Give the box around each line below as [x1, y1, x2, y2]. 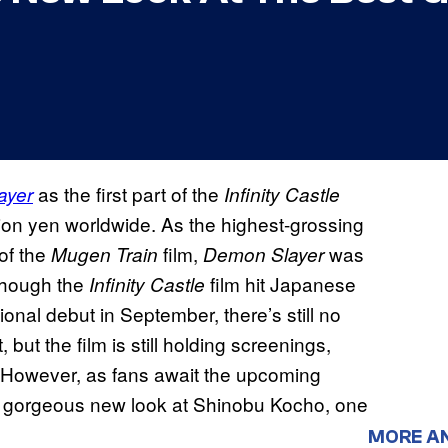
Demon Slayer [203, 241, 324, 268]
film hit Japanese [205, 270, 356, 298]
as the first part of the [33, 180, 224, 208]
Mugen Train [51, 241, 158, 268]
